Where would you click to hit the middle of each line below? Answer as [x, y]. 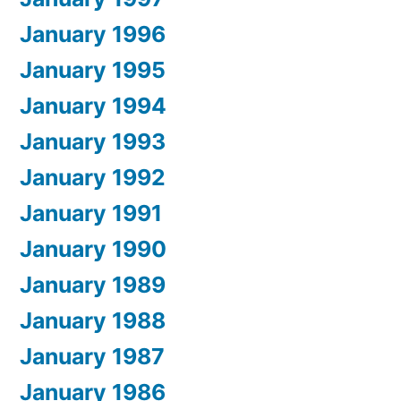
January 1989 [93, 285]
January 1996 [93, 34]
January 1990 [93, 249]
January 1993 [93, 142]
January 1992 [93, 178]
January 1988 [93, 321]
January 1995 [93, 70]
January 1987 [92, 357]
